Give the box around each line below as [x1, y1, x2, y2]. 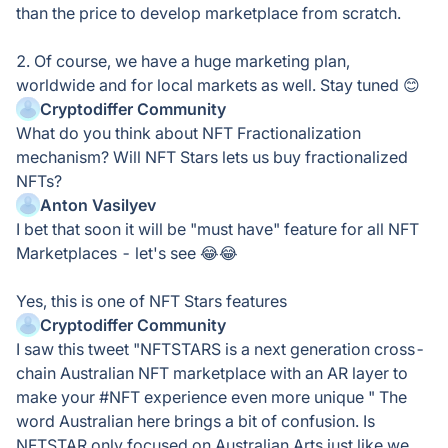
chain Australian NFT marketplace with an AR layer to [16, 363, 408, 383]
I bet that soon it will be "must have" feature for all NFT [16, 219, 419, 239]
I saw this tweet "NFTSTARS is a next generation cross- [16, 339, 425, 359]
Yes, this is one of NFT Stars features [16, 291, 287, 311]
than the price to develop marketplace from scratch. [16, 3, 401, 23]
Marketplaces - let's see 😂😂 [16, 243, 238, 263]
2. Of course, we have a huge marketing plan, [16, 51, 350, 71]
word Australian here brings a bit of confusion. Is [16, 411, 375, 431]
